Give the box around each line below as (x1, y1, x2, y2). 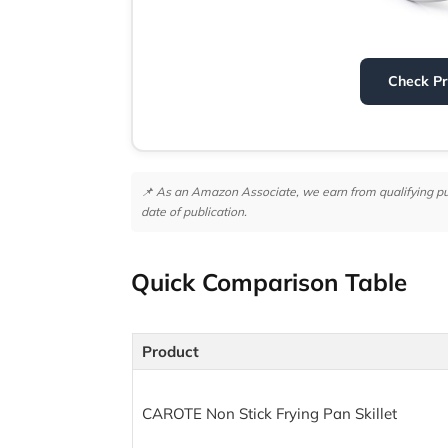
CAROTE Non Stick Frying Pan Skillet (141, 404, 397, 424)
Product (141, 342, 199, 362)
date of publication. (141, 203, 248, 219)
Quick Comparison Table (131, 267, 408, 298)
